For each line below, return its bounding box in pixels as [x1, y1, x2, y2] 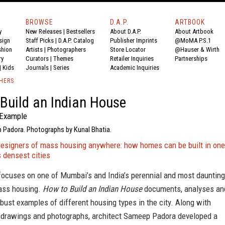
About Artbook [175, 28, 213, 35]
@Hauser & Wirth [175, 46, 219, 53]
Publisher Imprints [110, 37, 157, 44]
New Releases [26, 28, 62, 35]
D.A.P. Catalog [58, 37, 94, 44]
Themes [53, 55, 73, 62]
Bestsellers [66, 28, 95, 35]
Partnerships [175, 55, 207, 62]
